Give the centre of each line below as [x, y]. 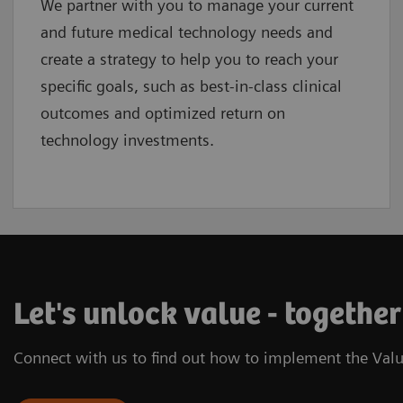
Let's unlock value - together [207, 315]
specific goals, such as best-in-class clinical [191, 85]
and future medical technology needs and [187, 31]
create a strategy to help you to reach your [189, 58]
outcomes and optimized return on [163, 112]
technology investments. [130, 139]
